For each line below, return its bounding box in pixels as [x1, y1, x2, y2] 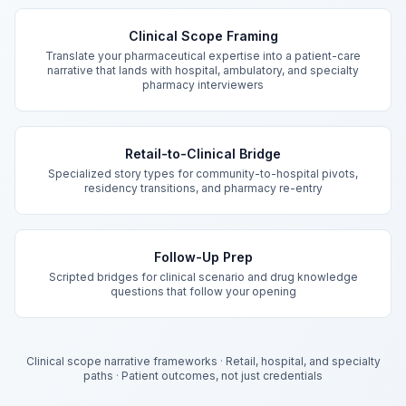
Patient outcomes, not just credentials [121, 369, 323, 382]
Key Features [14, 9, 103, 27]
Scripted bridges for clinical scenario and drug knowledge [48, 270, 358, 284]
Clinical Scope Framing [128, 28, 278, 43]
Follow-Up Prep [153, 249, 253, 265]
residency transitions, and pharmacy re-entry [83, 181, 323, 195]
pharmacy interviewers [142, 78, 264, 92]
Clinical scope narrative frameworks [25, 354, 217, 368]
